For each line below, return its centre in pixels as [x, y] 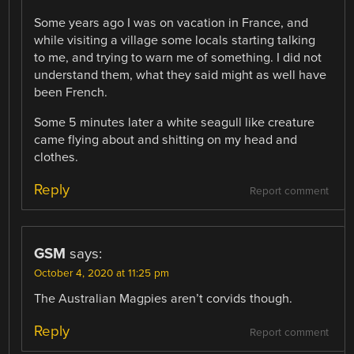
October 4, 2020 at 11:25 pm [102, 274]
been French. [71, 92]
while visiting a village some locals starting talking [175, 40]
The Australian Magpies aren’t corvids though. [164, 299]
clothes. [56, 157]
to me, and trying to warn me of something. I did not [178, 57]
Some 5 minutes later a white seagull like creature [175, 122]
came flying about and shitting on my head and [166, 139]
